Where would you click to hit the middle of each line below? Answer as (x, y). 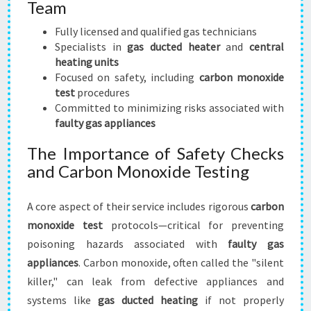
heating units (87, 62)
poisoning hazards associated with (128, 244)
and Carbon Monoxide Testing (138, 171)
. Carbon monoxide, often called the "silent (181, 262)
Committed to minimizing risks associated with (169, 108)
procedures (102, 92)
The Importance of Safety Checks (155, 153)
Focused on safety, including (127, 77)
